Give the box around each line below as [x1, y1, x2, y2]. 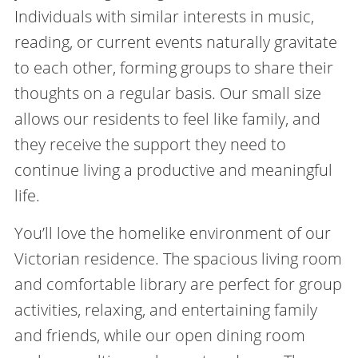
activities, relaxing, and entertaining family [14, 299, 317, 320]
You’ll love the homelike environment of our [14, 222, 331, 243]
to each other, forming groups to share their [14, 57, 333, 78]
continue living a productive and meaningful [14, 159, 332, 180]
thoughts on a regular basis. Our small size [14, 82, 321, 103]
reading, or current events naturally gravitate [14, 31, 337, 52]
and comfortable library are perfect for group [14, 273, 342, 294]
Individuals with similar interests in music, [14, 6, 314, 26]
